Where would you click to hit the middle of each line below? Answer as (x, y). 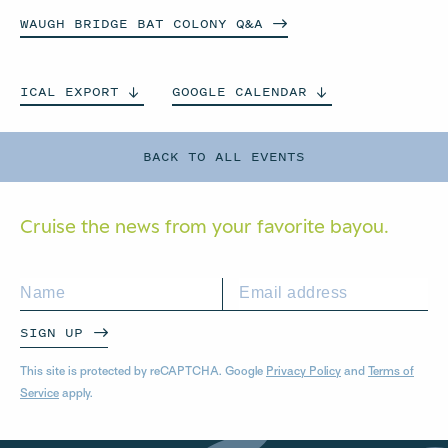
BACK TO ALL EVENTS (224, 156)
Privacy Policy (303, 372)
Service (39, 394)
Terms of (391, 372)
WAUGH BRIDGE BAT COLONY (128, 23)
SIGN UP (51, 332)
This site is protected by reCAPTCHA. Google (143, 372)
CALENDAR (271, 91)
